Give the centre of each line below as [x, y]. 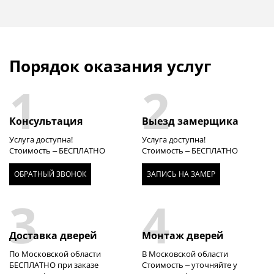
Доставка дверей [53, 235]
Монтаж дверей [183, 235]
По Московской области [55, 254]
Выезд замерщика [190, 121]
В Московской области [185, 254]
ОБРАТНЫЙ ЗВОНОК [50, 174]
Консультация [46, 121]
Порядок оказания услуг [110, 66]
